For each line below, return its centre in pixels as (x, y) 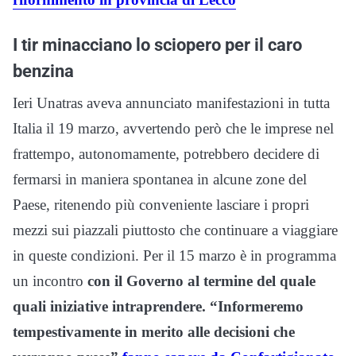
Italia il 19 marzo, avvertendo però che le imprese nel (173, 128)
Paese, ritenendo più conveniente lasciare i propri (161, 204)
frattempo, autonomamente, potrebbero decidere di (166, 153)
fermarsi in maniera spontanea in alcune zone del (160, 179)
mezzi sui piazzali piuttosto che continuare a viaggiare (175, 230)
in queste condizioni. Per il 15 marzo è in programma (174, 255)
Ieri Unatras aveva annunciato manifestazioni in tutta (171, 103)
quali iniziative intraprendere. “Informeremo (158, 306)
